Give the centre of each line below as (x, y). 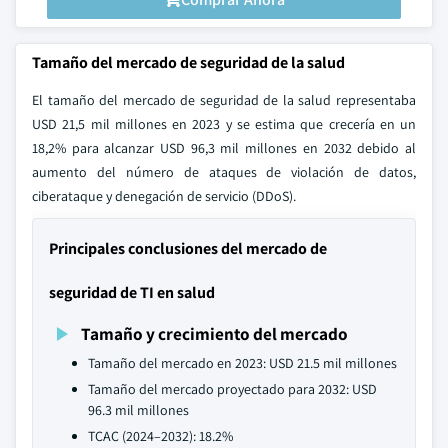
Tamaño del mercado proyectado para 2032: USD (232, 389)
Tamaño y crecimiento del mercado (214, 333)
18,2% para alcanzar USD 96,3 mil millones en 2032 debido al (224, 148)
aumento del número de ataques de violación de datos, (224, 172)
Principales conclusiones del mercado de (188, 248)
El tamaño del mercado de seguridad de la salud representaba (224, 100)
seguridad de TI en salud (132, 292)
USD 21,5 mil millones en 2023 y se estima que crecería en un (224, 124)
